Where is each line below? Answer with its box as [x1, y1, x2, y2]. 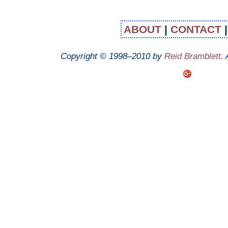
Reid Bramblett [164, 51, 221, 61]
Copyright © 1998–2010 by [60, 51, 164, 61]
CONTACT [170, 23, 224, 35]
